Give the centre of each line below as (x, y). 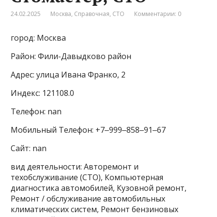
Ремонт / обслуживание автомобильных (88, 199)
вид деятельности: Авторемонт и (75, 167)
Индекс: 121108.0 (43, 93)
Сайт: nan (29, 148)
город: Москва (39, 38)
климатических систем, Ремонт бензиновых (95, 209)
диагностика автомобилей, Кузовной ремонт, (99, 188)
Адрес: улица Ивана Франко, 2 (68, 75)
